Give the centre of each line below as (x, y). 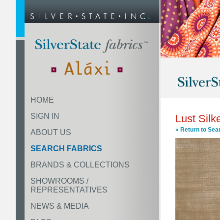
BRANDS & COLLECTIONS (80, 165)
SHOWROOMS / (59, 181)
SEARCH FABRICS (66, 149)
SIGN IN (45, 116)
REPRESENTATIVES (69, 190)
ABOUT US (51, 132)
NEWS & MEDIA (60, 206)
